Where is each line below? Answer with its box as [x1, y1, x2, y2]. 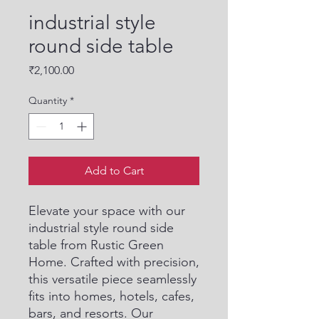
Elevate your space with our [28, 203, 185, 219]
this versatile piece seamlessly [28, 271, 197, 287]
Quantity [28, 94, 67, 107]
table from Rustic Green [28, 237, 164, 253]
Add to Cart [84, 164, 144, 177]
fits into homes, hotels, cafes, [28, 288, 194, 304]
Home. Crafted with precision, [28, 254, 199, 270]
